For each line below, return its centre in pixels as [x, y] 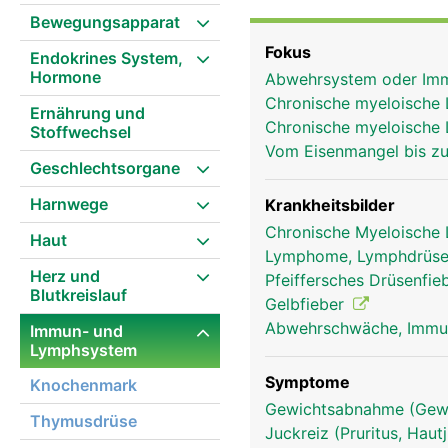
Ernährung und [87, 113]
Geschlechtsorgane [105, 168]
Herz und [65, 276]
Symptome [307, 382]
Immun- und [76, 331]
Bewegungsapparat [105, 22]
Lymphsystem [83, 350]
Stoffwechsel [80, 132]
